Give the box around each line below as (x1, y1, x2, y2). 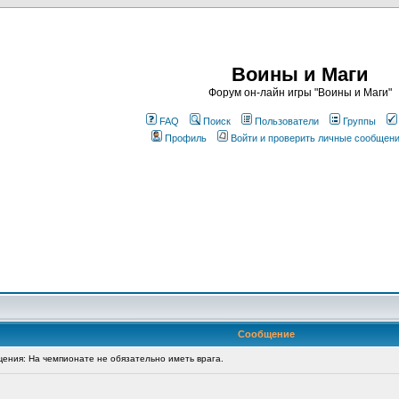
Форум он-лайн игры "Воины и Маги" (208, 86, 392, 99)
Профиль (165, 133, 207, 143)
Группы (343, 116, 376, 126)
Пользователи (255, 116, 319, 126)
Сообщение (238, 329, 295, 339)
